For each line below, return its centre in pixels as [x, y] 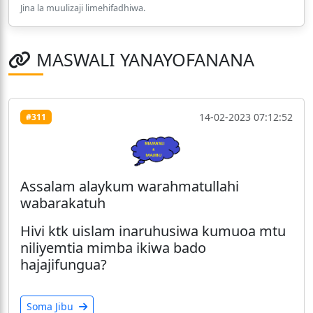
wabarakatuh [65, 203]
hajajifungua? [64, 264]
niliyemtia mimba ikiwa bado [113, 247]
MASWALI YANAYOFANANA [145, 60]
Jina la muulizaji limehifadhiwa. [83, 8]
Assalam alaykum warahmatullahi [130, 186]
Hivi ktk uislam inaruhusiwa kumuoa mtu [153, 231]
